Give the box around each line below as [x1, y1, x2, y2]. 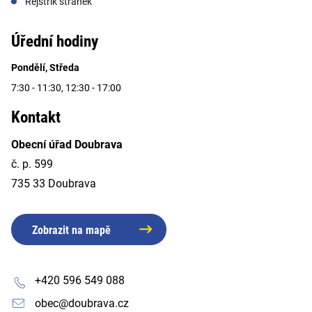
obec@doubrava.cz [35, 296, 129, 310]
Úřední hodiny [11, 31, 98, 51]
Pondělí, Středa [11, 61, 79, 73]
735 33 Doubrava [11, 176, 96, 190]
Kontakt [11, 107, 61, 127]
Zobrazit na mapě [32, 223, 111, 237]
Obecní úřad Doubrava [11, 137, 123, 151]
